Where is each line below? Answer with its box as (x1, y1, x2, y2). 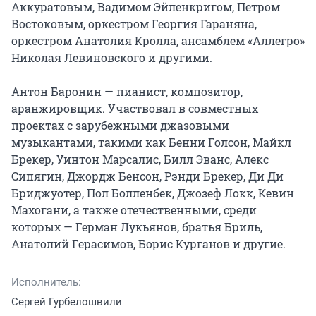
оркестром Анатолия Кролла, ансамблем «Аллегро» (11, 33, 305, 48)
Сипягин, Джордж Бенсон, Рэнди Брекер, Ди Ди (11, 169, 284, 183)
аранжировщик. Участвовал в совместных (11, 101, 258, 116)
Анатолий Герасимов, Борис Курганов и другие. (11, 236, 286, 251)
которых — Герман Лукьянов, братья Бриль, (11, 219, 262, 234)
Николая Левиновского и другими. (11, 50, 212, 65)
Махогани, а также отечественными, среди (11, 202, 257, 217)
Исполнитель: (11, 276, 81, 288)
